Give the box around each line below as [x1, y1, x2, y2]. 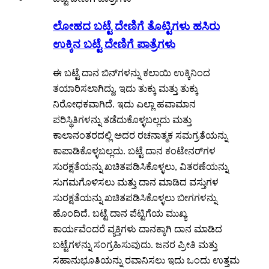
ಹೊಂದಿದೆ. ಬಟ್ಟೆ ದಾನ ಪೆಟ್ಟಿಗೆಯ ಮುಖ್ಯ [53, 208, 187, 219]
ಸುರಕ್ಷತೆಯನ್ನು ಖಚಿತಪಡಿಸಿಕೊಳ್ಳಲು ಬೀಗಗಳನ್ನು [53, 192, 217, 203]
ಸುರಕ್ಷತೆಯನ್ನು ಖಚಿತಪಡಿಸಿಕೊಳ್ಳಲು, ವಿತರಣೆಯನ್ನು [53, 161, 228, 172]
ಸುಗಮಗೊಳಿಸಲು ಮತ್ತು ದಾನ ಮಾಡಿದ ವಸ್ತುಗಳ [53, 177, 219, 187]
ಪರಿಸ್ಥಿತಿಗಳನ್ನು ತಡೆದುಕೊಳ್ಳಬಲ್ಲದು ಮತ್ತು [53, 114, 192, 125]
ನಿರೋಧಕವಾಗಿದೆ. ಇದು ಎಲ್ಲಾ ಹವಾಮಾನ [53, 98, 196, 109]
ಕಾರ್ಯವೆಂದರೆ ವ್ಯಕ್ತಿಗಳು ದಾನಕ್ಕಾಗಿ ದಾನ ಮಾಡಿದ [53, 223, 222, 234]
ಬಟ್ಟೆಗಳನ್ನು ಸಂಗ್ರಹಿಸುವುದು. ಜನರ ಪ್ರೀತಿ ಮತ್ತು [53, 239, 217, 250]
